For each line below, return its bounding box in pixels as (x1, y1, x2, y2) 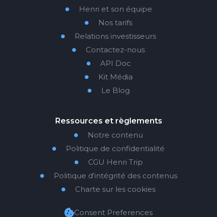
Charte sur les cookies (75, 184, 155, 194)
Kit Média (98, 72, 133, 81)
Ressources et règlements (55, 116, 162, 125)
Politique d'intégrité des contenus (53, 170, 177, 180)
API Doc (100, 58, 131, 68)
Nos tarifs (98, 17, 132, 27)
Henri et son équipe (78, 4, 152, 14)
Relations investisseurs (75, 31, 156, 41)
